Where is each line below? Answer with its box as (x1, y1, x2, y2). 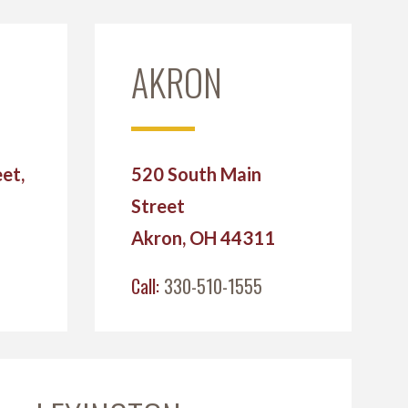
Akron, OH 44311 (130, 227, 275, 249)
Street (130, 195, 185, 217)
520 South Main (130, 163, 261, 185)
